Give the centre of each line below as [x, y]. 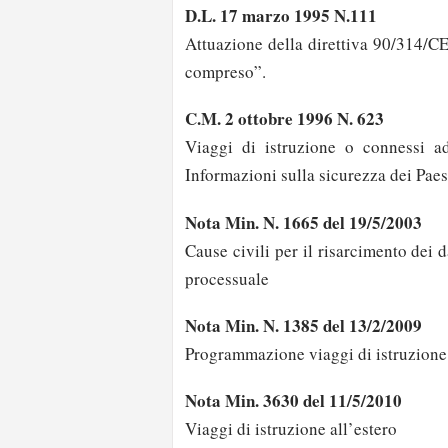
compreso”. [225, 72]
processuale [227, 278]
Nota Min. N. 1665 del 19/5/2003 [303, 222]
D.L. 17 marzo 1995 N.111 [281, 16]
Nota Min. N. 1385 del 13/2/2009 [303, 325]
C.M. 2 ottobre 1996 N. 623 [284, 119]
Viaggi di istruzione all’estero [291, 428]
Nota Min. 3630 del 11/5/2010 [293, 400]
